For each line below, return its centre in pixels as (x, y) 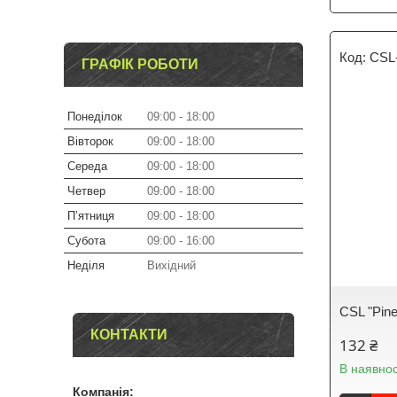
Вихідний (171, 265)
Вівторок (90, 141)
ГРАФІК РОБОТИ (140, 64)
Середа (87, 166)
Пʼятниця (91, 216)
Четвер (86, 191)
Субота (86, 241)
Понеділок (95, 117)
